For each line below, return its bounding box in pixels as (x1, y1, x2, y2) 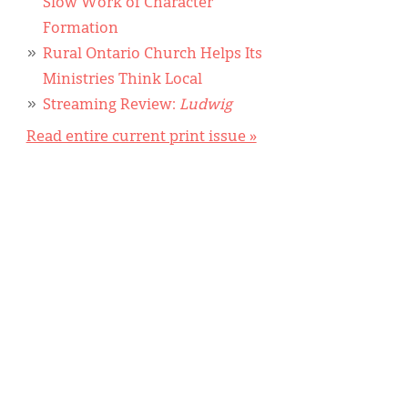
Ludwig (178, 97, 232, 113)
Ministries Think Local (42, 72, 202, 87)
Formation (42, 21, 118, 36)
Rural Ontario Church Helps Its (42, 46, 262, 62)
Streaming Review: (42, 97, 179, 113)
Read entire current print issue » (25, 129, 257, 145)
